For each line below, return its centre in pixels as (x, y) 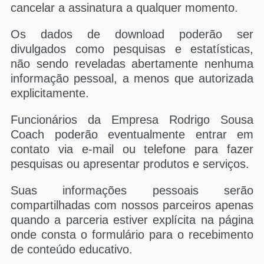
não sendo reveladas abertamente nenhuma (132, 64)
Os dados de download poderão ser (132, 34)
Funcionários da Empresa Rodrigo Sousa (132, 120)
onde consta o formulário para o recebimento (132, 235)
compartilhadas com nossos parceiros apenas (132, 205)
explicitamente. (50, 93)
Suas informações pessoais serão (132, 190)
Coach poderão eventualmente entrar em (132, 134)
